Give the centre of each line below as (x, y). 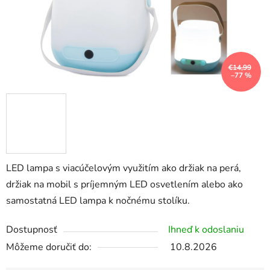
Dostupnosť (32, 230)
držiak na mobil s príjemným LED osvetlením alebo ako (124, 185)
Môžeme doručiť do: (49, 247)
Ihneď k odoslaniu (206, 230)
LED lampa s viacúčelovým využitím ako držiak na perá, (124, 168)
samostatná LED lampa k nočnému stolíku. (98, 201)
